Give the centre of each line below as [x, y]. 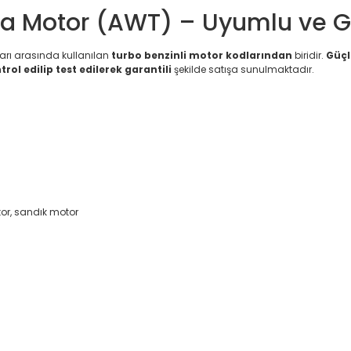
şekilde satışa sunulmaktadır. [243, 69]
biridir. [309, 55]
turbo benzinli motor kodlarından [202, 55]
